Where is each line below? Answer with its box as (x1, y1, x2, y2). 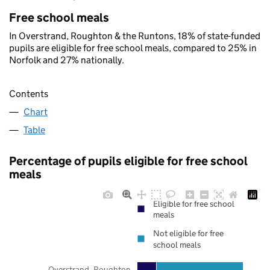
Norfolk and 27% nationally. (9, 54, 124, 66)
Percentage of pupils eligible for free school (9, 154, 248, 169)
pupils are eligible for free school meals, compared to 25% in (9, 42, 257, 54)
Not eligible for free (153, 228, 224, 239)
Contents (9, 88, 48, 100)
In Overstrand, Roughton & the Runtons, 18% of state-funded (9, 30, 260, 42)
